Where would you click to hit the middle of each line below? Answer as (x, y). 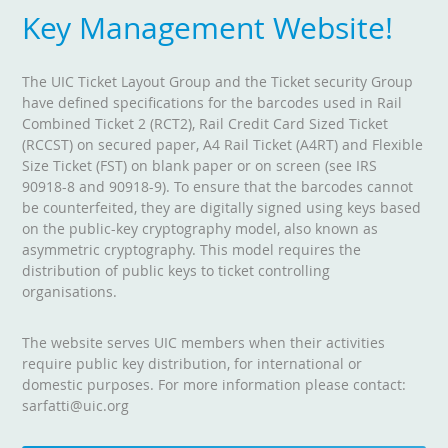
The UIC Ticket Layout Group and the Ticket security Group (218, 82)
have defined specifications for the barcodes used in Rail (212, 103)
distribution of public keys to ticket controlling (176, 271)
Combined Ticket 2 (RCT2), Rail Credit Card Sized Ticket (205, 124)
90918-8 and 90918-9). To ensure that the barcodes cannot (218, 187)
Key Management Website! (208, 28)
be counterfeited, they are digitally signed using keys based (222, 208)
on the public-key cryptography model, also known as (200, 229)
